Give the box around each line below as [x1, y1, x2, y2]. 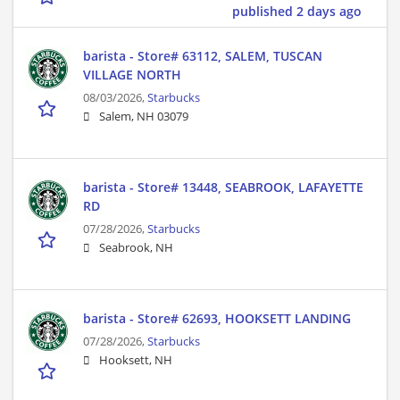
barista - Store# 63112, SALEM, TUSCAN [83, 47, 322, 65]
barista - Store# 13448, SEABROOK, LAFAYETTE [83, 179, 363, 196]
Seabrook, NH [99, 240, 173, 256]
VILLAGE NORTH [83, 66, 181, 84]
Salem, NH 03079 [99, 109, 188, 125]
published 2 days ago [232, 3, 362, 21]
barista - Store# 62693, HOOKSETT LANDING [83, 310, 351, 328]
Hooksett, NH [99, 353, 172, 369]
